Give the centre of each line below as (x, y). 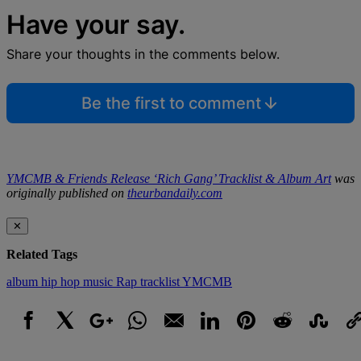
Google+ (106, 338)
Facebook (36, 338)
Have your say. (96, 24)
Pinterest (251, 338)
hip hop (62, 281)
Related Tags (42, 254)
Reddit (282, 338)
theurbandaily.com (175, 193)
